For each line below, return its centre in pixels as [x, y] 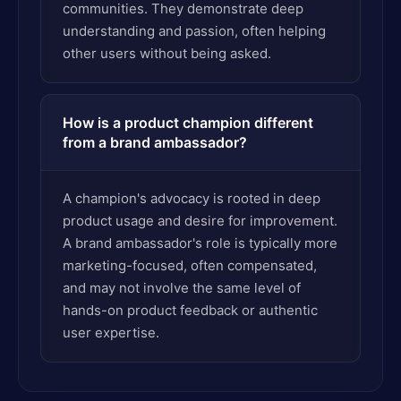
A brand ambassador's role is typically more [200, 243]
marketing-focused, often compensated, [190, 265]
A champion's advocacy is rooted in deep [192, 198]
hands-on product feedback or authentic [190, 310]
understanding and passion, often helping [194, 31]
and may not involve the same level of [182, 288]
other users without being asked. [167, 53]
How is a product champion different [188, 123]
